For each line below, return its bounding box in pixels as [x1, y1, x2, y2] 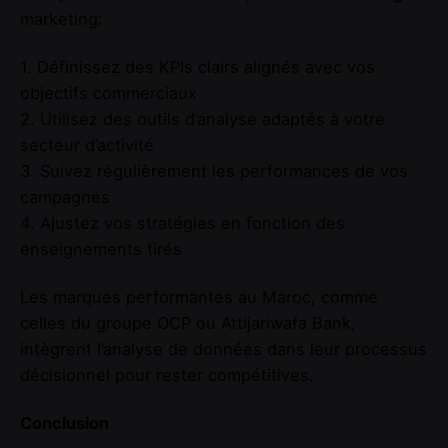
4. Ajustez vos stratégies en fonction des [20, 213, 345, 234]
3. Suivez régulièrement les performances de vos [20, 161, 408, 182]
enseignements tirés [20, 239, 182, 260]
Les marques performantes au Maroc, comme [20, 287, 378, 308]
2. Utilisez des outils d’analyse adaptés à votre [20, 109, 385, 130]
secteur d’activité [20, 135, 154, 156]
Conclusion [20, 413, 109, 434]
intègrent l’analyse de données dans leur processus [20, 339, 427, 360]
